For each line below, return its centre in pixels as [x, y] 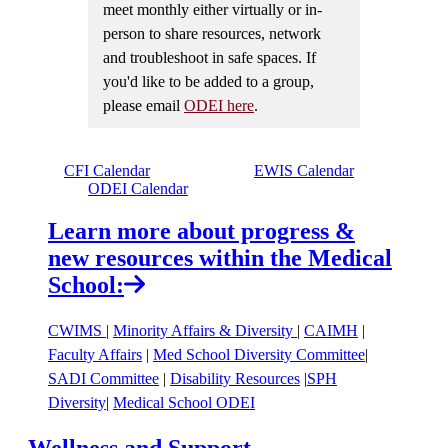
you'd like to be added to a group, [208, 81]
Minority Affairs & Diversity [203, 330]
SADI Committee [103, 378]
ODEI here [219, 105]
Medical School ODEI [184, 402]
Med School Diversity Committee [259, 354]
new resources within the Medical [220, 257]
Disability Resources [235, 378]
